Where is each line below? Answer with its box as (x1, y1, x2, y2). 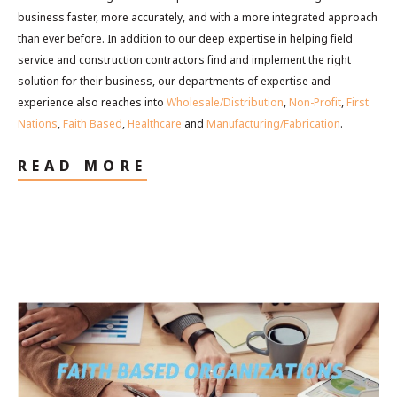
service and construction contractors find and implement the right (18, 51, 351, 67)
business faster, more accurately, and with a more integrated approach (18, 9, 378, 25)
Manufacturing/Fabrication (206, 115, 340, 131)
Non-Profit (289, 94, 341, 110)
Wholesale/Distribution (167, 94, 284, 110)
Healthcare (128, 115, 182, 131)
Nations (18, 115, 58, 131)
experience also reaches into (18, 94, 167, 110)
